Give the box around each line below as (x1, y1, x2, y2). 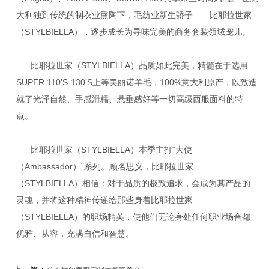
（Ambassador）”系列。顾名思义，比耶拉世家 (16, 161, 193, 171)
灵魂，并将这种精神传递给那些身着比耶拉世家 (16, 195, 193, 205)
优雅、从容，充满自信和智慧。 (16, 228, 134, 238)
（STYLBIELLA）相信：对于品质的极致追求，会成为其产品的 (16, 178, 250, 188)
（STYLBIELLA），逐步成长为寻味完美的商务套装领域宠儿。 (16, 26, 250, 37)
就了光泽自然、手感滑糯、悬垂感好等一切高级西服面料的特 (16, 94, 243, 104)
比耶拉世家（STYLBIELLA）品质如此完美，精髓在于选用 (30, 60, 248, 70)
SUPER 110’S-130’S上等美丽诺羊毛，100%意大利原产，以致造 (16, 77, 257, 87)
